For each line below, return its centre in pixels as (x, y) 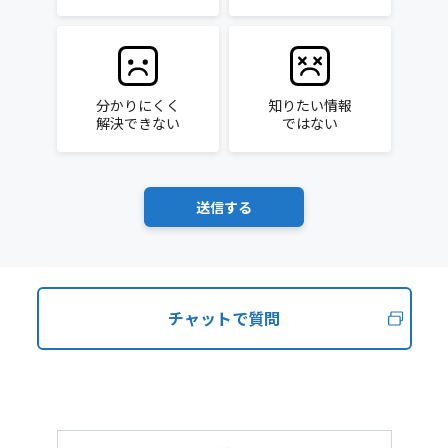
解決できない (138, 123)
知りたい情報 (310, 105)
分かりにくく (138, 105)
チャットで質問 (224, 318)
